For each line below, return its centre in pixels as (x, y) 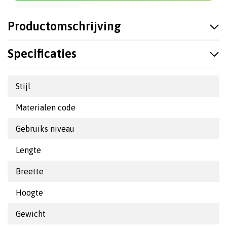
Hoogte (29, 193)
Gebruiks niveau (45, 129)
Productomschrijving (64, 26)
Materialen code (46, 107)
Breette (30, 171)
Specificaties (42, 53)
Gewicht (31, 214)
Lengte (28, 150)
